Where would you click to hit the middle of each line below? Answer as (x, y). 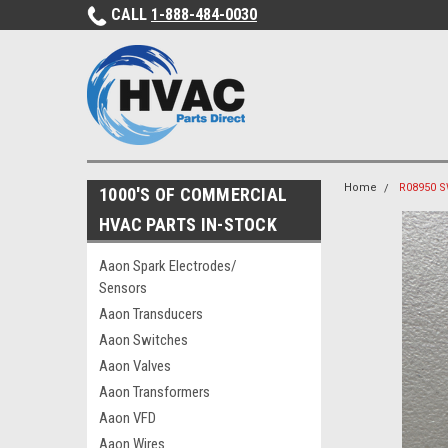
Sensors (123, 288)
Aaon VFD (127, 418)
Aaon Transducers (151, 314)
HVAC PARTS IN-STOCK (188, 224)
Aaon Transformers (154, 392)
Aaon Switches (143, 340)
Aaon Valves (135, 366)
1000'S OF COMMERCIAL (193, 194)
